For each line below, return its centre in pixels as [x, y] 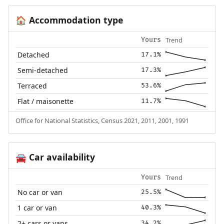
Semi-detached [43, 70]
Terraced [32, 86]
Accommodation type [74, 20]
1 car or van [37, 208]
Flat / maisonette [46, 101]
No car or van [40, 192]
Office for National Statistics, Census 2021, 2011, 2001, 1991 [102, 121]
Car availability [60, 157]
